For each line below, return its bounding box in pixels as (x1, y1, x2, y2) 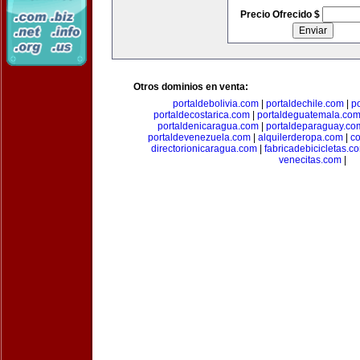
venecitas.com (279, 154, 342, 166)
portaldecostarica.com (153, 109, 250, 121)
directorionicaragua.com (151, 143, 257, 154)
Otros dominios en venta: (133, 81, 248, 92)
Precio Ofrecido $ (239, 9, 322, 20)
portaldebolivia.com (172, 98, 259, 109)
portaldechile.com (265, 98, 344, 109)
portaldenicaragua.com (157, 121, 259, 132)
